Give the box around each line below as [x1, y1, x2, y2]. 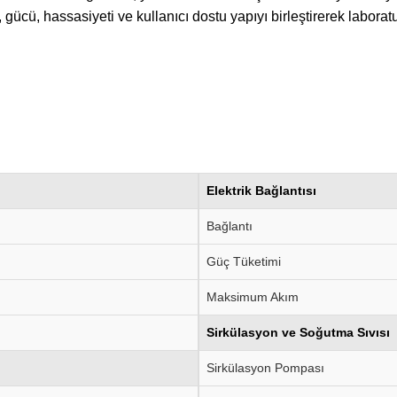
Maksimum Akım [206, 290, 299, 304]
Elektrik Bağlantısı [206, 183, 316, 198]
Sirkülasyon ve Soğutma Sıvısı [206, 325, 390, 339]
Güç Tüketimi [206, 254, 281, 269]
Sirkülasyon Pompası [206, 361, 324, 375]
